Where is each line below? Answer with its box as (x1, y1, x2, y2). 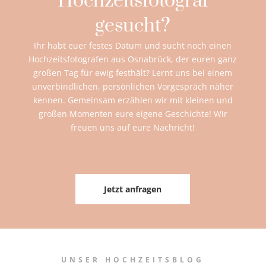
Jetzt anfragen (104, 183, 162, 195)
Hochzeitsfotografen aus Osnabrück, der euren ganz (28, 53, 237, 65)
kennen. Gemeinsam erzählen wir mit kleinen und (33, 94, 233, 106)
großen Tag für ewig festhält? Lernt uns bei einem (33, 66, 233, 78)
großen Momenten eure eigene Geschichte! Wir (38, 107, 227, 119)
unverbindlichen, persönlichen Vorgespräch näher (32, 80, 234, 92)
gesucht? (95, 13, 171, 38)
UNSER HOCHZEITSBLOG (61, 254, 205, 265)
